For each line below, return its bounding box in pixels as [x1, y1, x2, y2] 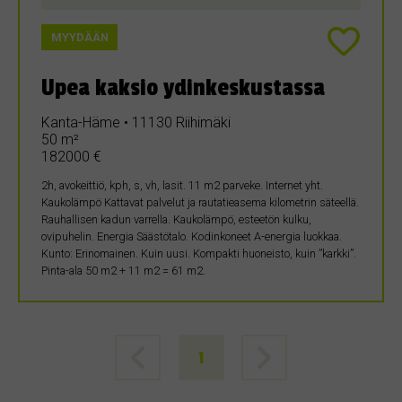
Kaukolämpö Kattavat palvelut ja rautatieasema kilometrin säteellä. [41, 196, 359, 210]
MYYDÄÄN [50, 31, 109, 45]
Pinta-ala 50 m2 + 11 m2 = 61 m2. [41, 264, 205, 278]
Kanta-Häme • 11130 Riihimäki [41, 114, 231, 132]
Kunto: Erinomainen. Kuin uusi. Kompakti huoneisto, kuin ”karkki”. [41, 247, 356, 261]
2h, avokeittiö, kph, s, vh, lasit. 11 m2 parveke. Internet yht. [41, 179, 323, 193]
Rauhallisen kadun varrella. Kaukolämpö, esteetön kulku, [41, 213, 311, 227]
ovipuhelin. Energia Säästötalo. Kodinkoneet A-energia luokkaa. [41, 230, 342, 244]
